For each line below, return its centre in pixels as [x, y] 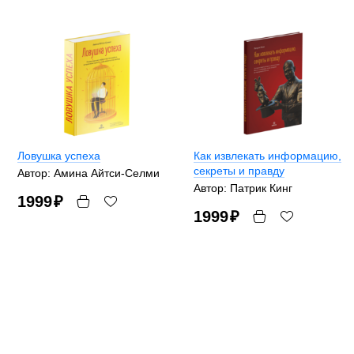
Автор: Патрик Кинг [243, 188]
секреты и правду [239, 171]
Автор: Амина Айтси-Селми [88, 173]
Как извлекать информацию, [267, 156]
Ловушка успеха [59, 156]
